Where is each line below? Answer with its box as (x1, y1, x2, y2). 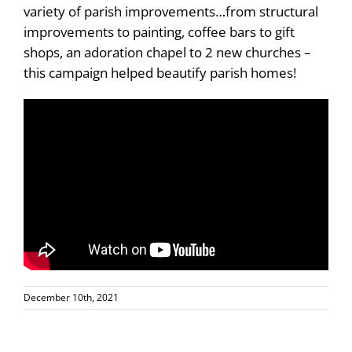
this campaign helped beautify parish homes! (24, 63, 296, 82)
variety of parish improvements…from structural (24, 2, 318, 20)
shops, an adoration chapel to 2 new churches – (24, 42, 311, 61)
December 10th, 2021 (24, 290, 119, 304)
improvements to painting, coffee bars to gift (24, 22, 295, 41)
